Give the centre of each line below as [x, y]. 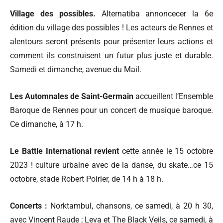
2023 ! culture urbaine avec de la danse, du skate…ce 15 [111, 165]
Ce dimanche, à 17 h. [47, 124]
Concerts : [29, 206]
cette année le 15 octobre [167, 151]
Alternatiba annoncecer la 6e [154, 13]
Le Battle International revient [66, 151]
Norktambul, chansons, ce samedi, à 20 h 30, [130, 206]
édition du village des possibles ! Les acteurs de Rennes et [111, 27]
